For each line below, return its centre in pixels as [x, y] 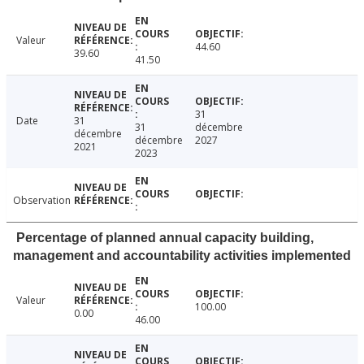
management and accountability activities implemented [182, 256]
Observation [42, 201]
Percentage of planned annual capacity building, [165, 238]
